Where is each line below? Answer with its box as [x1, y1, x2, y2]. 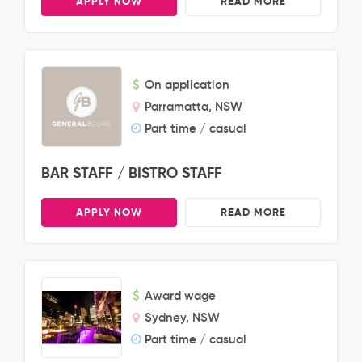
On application [145, 77, 229, 92]
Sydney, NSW [145, 309, 220, 325]
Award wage [145, 288, 216, 303]
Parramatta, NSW [145, 99, 242, 114]
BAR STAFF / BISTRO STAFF [41, 163, 222, 182]
